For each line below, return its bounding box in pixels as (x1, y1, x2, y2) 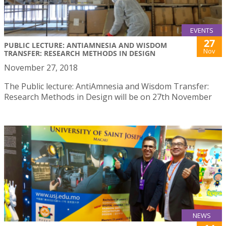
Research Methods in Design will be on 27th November (4, 91, 212, 102)
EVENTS (190, 25, 213, 35)
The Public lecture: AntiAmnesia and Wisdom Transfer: (4, 80, 209, 92)
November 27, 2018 (4, 62, 78, 73)
